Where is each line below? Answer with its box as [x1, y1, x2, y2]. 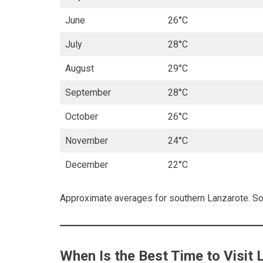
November [65, 134, 108, 146]
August [65, 62, 94, 74]
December [65, 159, 108, 170]
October [65, 110, 98, 122]
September [65, 86, 111, 98]
